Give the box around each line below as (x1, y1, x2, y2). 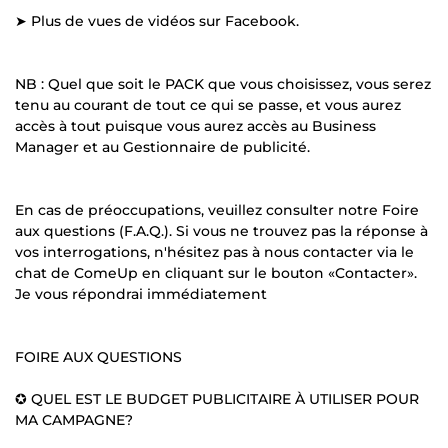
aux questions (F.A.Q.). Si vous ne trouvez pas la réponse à (15, 221, 428, 240)
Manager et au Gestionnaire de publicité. (15, 137, 310, 156)
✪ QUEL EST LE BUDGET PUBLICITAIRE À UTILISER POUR (15, 389, 419, 408)
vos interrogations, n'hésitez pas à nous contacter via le (15, 242, 414, 261)
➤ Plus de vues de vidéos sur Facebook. (15, 11, 299, 30)
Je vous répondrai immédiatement (15, 284, 267, 303)
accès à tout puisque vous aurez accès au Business (15, 116, 376, 135)
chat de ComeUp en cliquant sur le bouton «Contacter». (15, 263, 417, 282)
